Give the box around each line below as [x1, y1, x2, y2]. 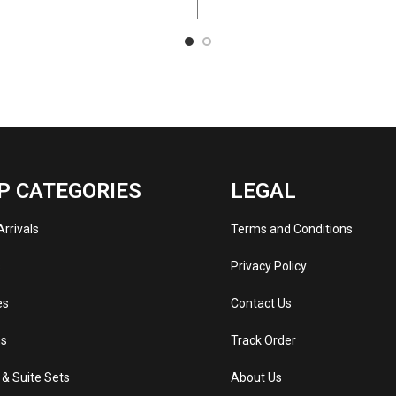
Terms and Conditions [230, 222, 353, 237]
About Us [230, 370, 282, 385]
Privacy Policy [230, 259, 307, 274]
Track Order [230, 333, 296, 348]
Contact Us [230, 296, 292, 311]
